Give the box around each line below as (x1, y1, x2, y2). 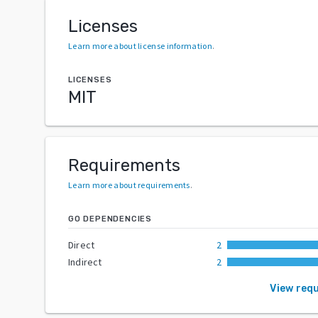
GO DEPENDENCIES (68, 214, 152, 224)
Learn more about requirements (68, 179, 190, 190)
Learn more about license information (68, 40, 212, 51)
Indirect (68, 255, 102, 268)
